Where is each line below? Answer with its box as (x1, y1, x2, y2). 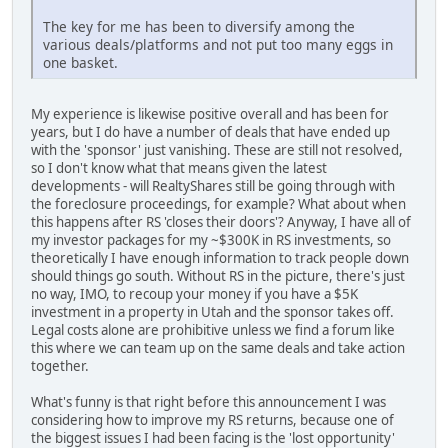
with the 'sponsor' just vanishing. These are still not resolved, (31, 140, 403, 159)
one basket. (43, 52, 118, 72)
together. (31, 356, 89, 375)
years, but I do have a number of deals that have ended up (31, 122, 390, 141)
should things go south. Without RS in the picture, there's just (31, 266, 405, 285)
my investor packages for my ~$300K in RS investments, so (31, 230, 391, 249)
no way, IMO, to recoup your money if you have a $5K (31, 284, 358, 303)
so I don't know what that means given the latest (31, 158, 327, 177)
